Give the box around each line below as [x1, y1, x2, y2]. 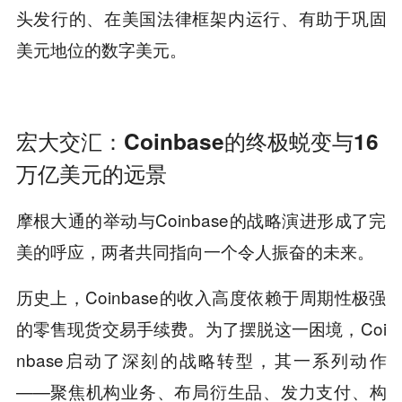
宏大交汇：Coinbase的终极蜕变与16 [15, 124, 379, 157]
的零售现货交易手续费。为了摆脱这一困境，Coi [15, 315, 387, 340]
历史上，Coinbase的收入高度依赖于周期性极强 [15, 284, 387, 309]
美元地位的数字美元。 [15, 36, 187, 61]
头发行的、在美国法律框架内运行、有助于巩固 [15, 4, 387, 30]
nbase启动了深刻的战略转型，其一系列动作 [15, 346, 387, 371]
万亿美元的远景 [15, 156, 167, 189]
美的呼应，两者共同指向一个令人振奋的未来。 [15, 238, 374, 263]
